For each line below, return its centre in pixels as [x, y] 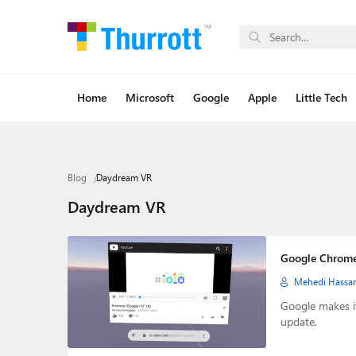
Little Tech [321, 97]
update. [298, 321]
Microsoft [149, 97]
